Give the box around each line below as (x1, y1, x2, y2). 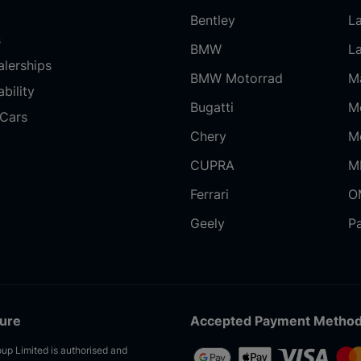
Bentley (190, 12, 235, 28)
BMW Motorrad (190, 70, 283, 86)
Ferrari (190, 186, 229, 202)
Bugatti (190, 99, 234, 115)
